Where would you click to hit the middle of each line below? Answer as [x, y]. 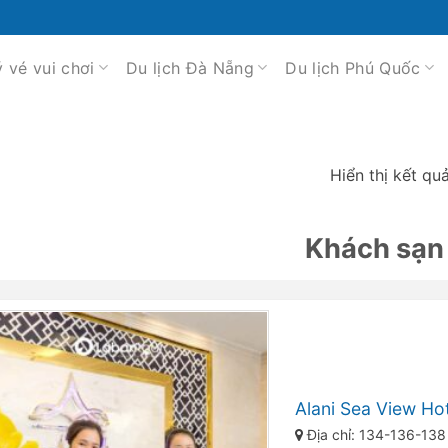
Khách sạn [374, 248]
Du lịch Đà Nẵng [190, 67]
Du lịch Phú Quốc [353, 67]
